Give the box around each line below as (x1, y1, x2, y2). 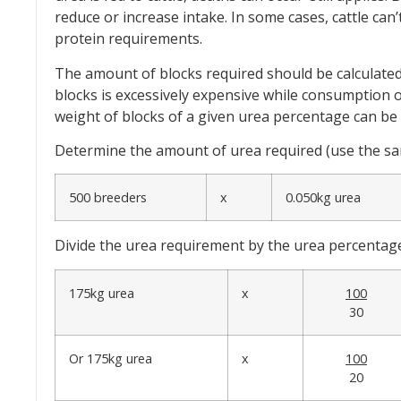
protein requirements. (55, 29, 202, 49)
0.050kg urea (286, 189, 361, 207)
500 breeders (69, 189, 147, 207)
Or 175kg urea (69, 349, 152, 367)
